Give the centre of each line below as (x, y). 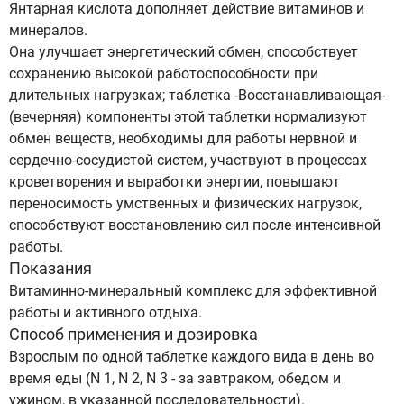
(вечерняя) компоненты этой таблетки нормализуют (188, 117)
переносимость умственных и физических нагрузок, (185, 203)
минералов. (48, 30)
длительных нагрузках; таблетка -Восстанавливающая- (197, 95)
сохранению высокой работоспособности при (164, 73)
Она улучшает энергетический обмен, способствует (184, 52)
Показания (50, 268)
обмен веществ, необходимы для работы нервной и (183, 138)
